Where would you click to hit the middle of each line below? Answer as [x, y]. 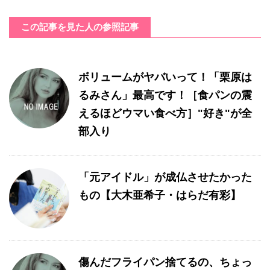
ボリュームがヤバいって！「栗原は [165, 77]
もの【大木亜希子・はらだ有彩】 [160, 195]
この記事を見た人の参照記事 [80, 27]
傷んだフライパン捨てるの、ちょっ [165, 262]
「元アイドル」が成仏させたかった [165, 177]
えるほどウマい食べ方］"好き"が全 [165, 113]
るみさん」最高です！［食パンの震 [165, 95]
